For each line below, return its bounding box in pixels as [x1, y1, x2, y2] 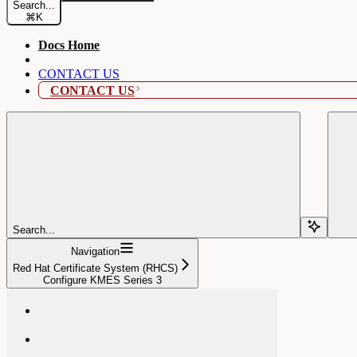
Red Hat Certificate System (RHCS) [13, 261, 178, 274]
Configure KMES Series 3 [43, 273, 162, 286]
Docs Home [38, 37, 100, 52]
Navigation [71, 245, 120, 257]
